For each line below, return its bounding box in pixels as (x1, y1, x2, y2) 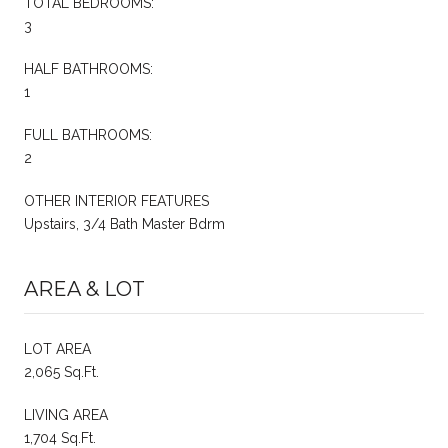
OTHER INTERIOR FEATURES (24, 193, 209, 210)
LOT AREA (24, 341, 91, 358)
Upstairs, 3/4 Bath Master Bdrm (24, 216, 225, 233)
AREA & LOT (24, 277, 145, 302)
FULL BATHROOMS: (24, 127, 152, 144)
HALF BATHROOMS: (24, 61, 153, 78)
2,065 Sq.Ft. (24, 364, 99, 381)
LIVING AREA (24, 407, 108, 424)
